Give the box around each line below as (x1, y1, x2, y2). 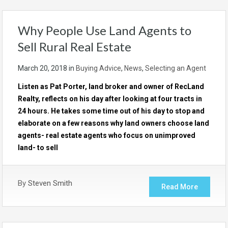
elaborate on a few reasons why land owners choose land (18, 119, 209, 127)
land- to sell (18, 144, 58, 152)
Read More (161, 183, 198, 191)
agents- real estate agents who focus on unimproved (18, 131, 195, 139)
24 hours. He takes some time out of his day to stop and (18, 107, 205, 115)
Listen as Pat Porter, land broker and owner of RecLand (18, 82, 204, 91)
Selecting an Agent (145, 64, 206, 72)
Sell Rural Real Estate (18, 39, 131, 54)
